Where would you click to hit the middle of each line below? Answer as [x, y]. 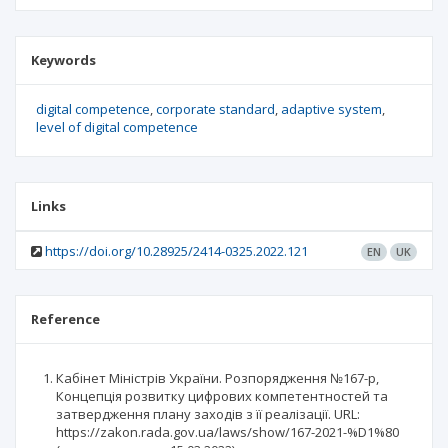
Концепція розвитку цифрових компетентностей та [222, 396]
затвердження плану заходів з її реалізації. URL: [208, 414]
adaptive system [331, 109]
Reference [65, 319]
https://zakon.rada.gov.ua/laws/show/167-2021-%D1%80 [227, 432]
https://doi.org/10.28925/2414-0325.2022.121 [176, 251]
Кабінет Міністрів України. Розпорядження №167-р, [217, 378]
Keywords [63, 60]
